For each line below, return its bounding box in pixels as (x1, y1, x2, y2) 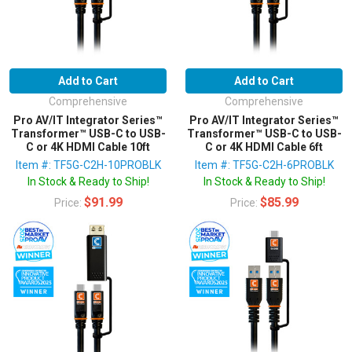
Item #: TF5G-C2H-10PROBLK (15, 158, 161, 171)
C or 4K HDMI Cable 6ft (205, 140, 323, 153)
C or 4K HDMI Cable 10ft (26, 140, 150, 153)
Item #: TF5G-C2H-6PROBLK (194, 158, 334, 171)
